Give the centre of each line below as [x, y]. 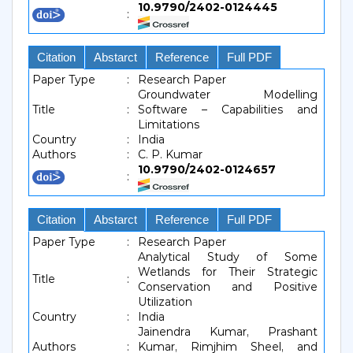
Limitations [169, 124]
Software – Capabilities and [228, 110]
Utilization [165, 302]
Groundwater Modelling [228, 95]
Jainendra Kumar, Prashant [228, 332]
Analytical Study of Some [228, 257]
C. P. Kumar [170, 154]
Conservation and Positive [228, 287]
